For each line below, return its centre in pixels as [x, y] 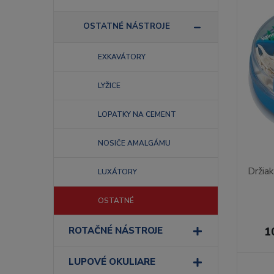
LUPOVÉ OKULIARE [112, 262]
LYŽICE [109, 86]
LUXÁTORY [117, 172]
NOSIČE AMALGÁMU [134, 143]
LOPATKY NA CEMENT [137, 114]
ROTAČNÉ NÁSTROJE [116, 231]
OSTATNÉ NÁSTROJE [127, 26]
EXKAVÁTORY [122, 57]
